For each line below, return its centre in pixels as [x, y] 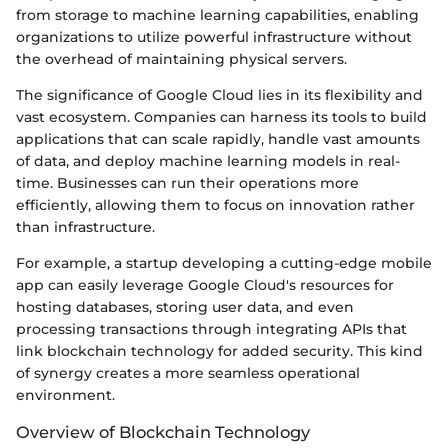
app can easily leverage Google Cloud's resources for [205, 285]
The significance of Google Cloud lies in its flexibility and [219, 95]
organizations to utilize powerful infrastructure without [214, 37]
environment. [65, 395]
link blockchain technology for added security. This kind [219, 351]
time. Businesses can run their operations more [187, 183]
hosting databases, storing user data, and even [185, 307]
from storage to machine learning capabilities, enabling [217, 15]
